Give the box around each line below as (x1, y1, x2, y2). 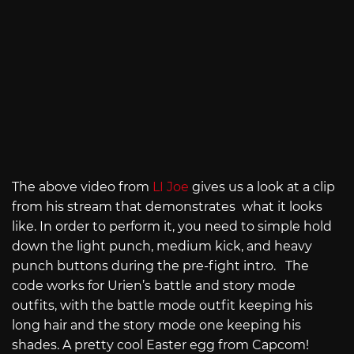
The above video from (12, 179, 153, 195)
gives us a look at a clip (189, 179, 335, 195)
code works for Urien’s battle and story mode (12, 278, 296, 294)
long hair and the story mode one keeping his (12, 318, 301, 333)
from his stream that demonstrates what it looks (12, 199, 322, 215)
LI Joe (153, 179, 189, 195)
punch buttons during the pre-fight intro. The (12, 258, 309, 274)
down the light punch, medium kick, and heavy (12, 239, 312, 254)
